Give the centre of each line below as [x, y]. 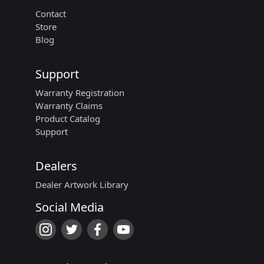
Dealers [56, 166]
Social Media [69, 207]
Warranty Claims [69, 106]
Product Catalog [67, 119]
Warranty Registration [80, 93]
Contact [50, 14]
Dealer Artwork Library [82, 185]
